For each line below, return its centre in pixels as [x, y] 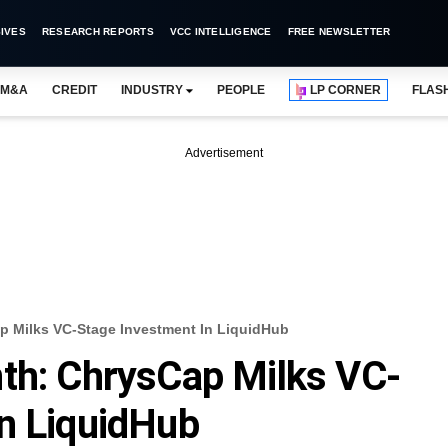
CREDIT [74, 90]
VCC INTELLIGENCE [220, 31]
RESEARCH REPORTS [97, 31]
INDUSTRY [151, 90]
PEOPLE [241, 90]
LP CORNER [346, 90]
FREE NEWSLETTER [339, 31]
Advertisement [224, 153]
